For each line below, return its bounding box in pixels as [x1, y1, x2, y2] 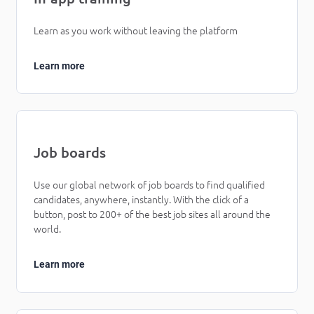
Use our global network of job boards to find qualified [34, 179, 265, 191]
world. [34, 224, 61, 235]
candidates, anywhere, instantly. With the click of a [34, 194, 249, 206]
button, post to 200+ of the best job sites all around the [34, 209, 271, 221]
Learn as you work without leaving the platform [34, 25, 238, 37]
